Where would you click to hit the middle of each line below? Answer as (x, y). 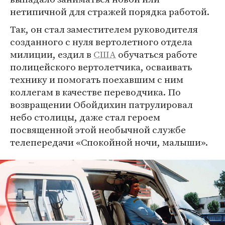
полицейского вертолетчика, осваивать (101, 67)
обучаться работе (157, 54)
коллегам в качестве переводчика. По (95, 92)
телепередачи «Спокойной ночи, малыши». (109, 142)
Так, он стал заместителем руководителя (104, 29)
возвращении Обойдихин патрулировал (101, 105)
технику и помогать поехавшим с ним (97, 80)
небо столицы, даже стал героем (85, 117)
